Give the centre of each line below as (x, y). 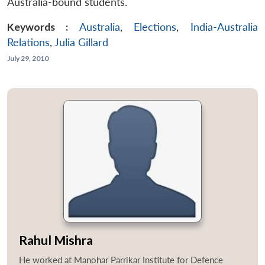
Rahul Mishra (56, 240)
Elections (155, 27)
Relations (28, 42)
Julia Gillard (81, 42)
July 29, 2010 (28, 58)
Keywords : (38, 27)
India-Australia (224, 27)
